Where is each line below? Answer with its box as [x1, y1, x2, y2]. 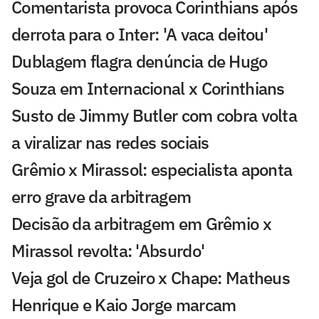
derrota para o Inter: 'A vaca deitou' [11, 22, 268, 46]
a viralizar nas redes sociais [11, 130, 209, 154]
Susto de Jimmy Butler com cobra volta [11, 103, 298, 127]
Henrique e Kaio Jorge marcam [11, 293, 236, 316]
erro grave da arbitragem [11, 184, 192, 208]
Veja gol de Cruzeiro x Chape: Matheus [11, 266, 291, 289]
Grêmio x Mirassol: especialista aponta [11, 157, 293, 181]
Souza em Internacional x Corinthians [11, 76, 285, 100]
